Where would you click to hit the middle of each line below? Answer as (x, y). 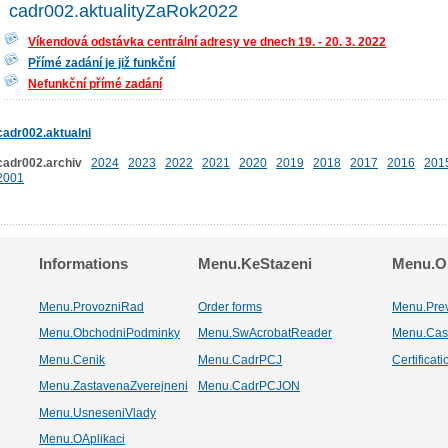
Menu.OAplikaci (82, 438)
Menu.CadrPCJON (249, 385)
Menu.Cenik (72, 359)
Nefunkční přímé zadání (95, 83)
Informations (83, 263)
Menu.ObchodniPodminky (109, 332)
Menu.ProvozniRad (91, 306)
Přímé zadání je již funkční (101, 62)
